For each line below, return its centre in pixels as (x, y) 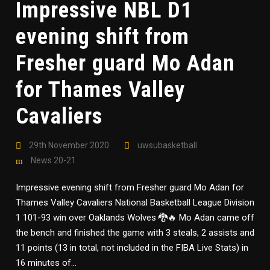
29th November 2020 (69, 145)
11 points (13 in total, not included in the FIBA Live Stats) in (132, 248)
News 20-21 (53, 160)
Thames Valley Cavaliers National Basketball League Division (135, 202)
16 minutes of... (46, 263)
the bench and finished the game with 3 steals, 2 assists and (135, 233)
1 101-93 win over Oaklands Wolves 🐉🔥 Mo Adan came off (135, 218)
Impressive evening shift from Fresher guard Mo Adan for (130, 187)
